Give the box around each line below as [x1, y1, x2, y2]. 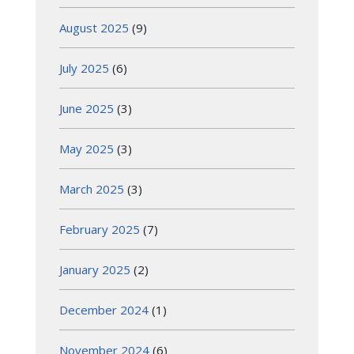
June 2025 [59, 100, 114, 116]
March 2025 [59, 180, 124, 197]
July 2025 [59, 59, 109, 76]
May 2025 [59, 140, 114, 156]
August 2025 [59, 19, 129, 36]
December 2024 [59, 301, 149, 318]
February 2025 [59, 220, 140, 237]
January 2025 [59, 261, 130, 277]
